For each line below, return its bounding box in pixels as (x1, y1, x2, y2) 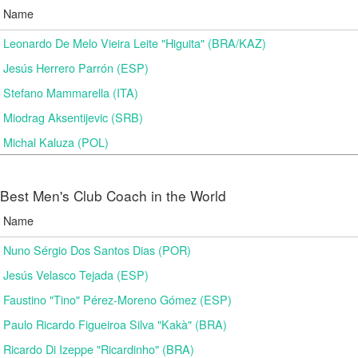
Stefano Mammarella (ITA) (3, 84, 138, 101)
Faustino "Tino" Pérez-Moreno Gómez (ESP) (3, 291, 232, 308)
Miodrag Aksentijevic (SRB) (3, 109, 143, 125)
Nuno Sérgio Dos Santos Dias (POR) (3, 241, 191, 258)
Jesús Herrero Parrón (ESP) (3, 59, 149, 76)
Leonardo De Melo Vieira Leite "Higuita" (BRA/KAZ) (3, 34, 266, 51)
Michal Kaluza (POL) (3, 133, 109, 150)
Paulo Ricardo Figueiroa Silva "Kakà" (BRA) (3, 316, 227, 332)
